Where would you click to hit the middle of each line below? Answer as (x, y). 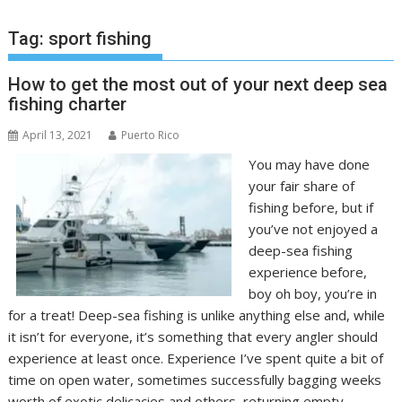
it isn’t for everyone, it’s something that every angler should (193, 336)
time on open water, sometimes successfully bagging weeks (195, 380)
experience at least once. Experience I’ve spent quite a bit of (196, 358)
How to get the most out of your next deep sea (198, 84)
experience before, (307, 272)
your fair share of (301, 186)
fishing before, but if (310, 207)
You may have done (309, 164)
